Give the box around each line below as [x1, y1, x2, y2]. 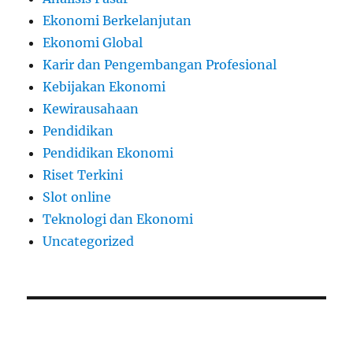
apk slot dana [110, 324, 194, 340]
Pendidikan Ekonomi [43, 144, 174, 161]
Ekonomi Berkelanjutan [43, 12, 192, 28]
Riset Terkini [43, 166, 124, 183]
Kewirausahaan [43, 100, 139, 117]
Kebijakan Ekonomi [43, 78, 166, 95]
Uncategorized [43, 232, 135, 249]
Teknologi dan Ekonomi [43, 210, 194, 227]
